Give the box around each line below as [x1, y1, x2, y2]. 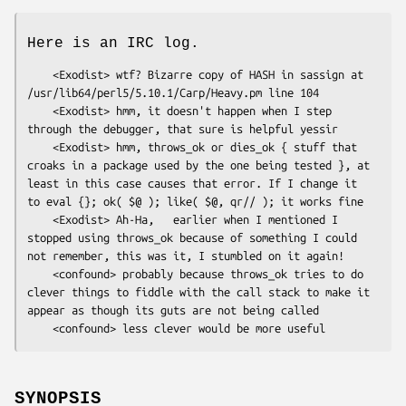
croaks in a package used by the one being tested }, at [27, 158, 370, 171]
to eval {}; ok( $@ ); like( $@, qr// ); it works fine [27, 194, 363, 208]
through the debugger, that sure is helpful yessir [27, 121, 338, 135]
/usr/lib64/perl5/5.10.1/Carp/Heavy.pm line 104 [27, 85, 319, 99]
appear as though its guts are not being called [27, 303, 319, 316]
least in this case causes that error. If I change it [27, 176, 357, 189]
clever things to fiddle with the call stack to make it [27, 285, 370, 298]
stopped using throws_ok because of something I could [27, 230, 357, 244]
